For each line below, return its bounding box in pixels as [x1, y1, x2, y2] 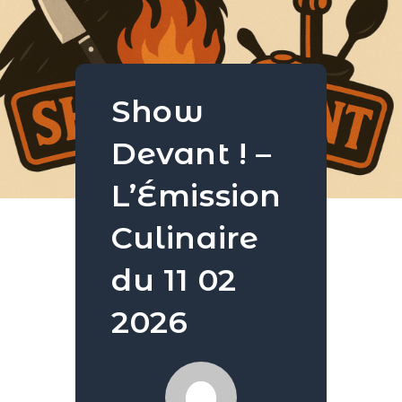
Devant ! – [111, 135, 272, 172]
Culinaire [111, 219, 259, 257]
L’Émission [111, 177, 282, 214]
